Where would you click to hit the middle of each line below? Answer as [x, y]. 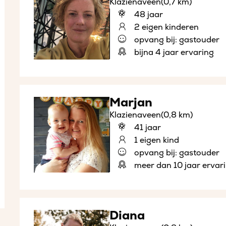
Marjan [131, 103]
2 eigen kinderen [165, 27]
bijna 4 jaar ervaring [173, 53]
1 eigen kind [155, 140]
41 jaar [146, 128]
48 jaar [147, 15]
